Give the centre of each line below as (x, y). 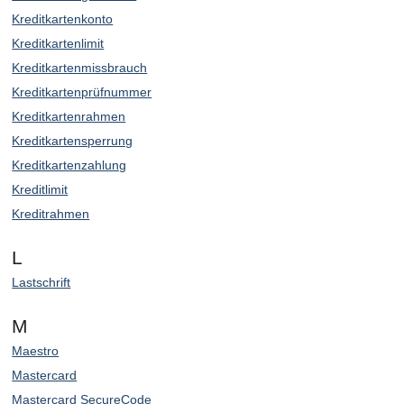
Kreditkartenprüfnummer (82, 92)
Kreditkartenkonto (63, 19)
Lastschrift (41, 283)
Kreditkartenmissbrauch (80, 68)
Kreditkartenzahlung (69, 165)
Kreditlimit (40, 190)
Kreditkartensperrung (73, 141)
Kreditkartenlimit (58, 44)
